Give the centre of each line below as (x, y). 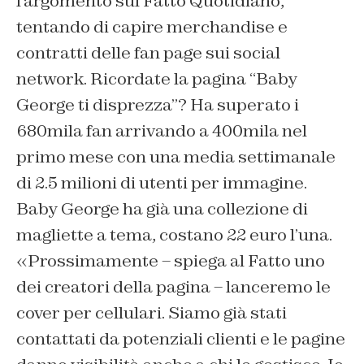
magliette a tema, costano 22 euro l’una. (174, 234)
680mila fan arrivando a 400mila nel (162, 130)
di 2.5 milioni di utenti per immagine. (162, 182)
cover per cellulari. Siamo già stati (152, 312)
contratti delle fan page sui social (148, 52)
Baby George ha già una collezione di (162, 208)
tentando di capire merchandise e (152, 26)
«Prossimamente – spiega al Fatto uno (171, 260)
